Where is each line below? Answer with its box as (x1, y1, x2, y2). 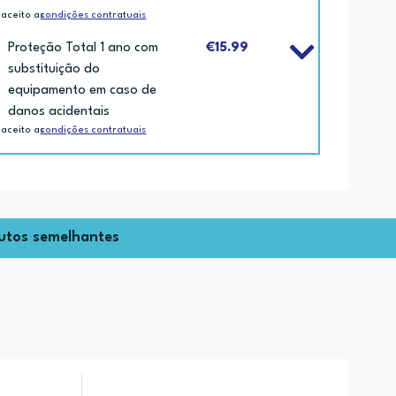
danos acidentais (8, 104, 110, 118)
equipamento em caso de (8, 83, 157, 97)
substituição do (8, 62, 101, 76)
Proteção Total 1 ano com (8, 41, 159, 55)
